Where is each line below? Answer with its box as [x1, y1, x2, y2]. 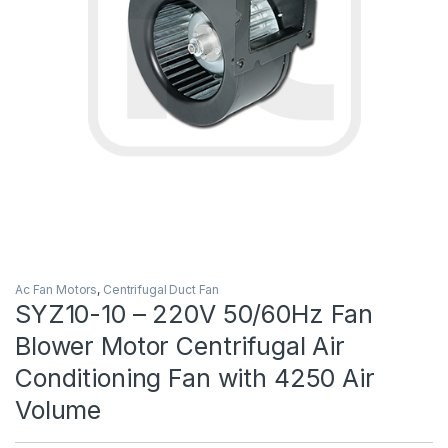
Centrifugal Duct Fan [102, 281, 220, 297]
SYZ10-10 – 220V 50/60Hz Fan [15, 298, 374, 329]
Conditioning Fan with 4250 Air [15, 362, 375, 393]
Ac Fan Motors [15, 281, 98, 297]
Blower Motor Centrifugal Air [15, 330, 346, 361]
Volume [15, 394, 102, 425]
